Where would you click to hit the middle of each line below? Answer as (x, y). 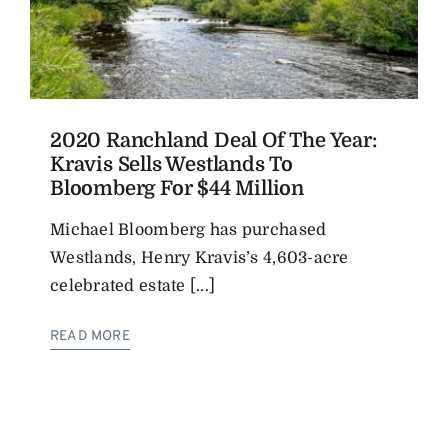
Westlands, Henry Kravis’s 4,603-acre (199, 257)
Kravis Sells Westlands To (172, 164)
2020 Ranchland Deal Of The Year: (213, 140)
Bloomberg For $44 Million (177, 188)
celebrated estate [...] (133, 285)
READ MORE (90, 336)
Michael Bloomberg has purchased (188, 229)
